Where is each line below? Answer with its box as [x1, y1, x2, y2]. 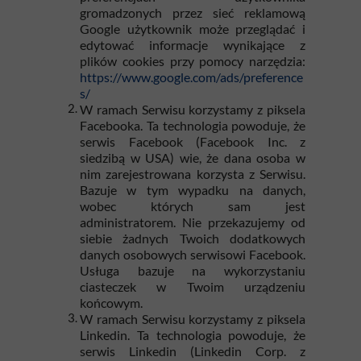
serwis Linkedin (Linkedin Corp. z [80, 343, 305, 359]
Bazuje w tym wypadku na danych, [80, 182, 305, 197]
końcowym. [80, 295, 143, 310]
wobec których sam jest [80, 198, 305, 214]
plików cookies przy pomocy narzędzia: [80, 53, 305, 68]
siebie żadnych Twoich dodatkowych [80, 230, 305, 246]
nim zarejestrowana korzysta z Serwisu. [80, 166, 305, 181]
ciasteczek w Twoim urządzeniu [80, 279, 305, 294]
